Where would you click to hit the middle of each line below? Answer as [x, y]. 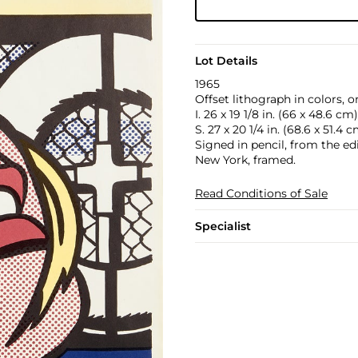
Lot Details [226, 61]
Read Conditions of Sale [261, 193]
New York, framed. [245, 160]
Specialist [223, 226]
